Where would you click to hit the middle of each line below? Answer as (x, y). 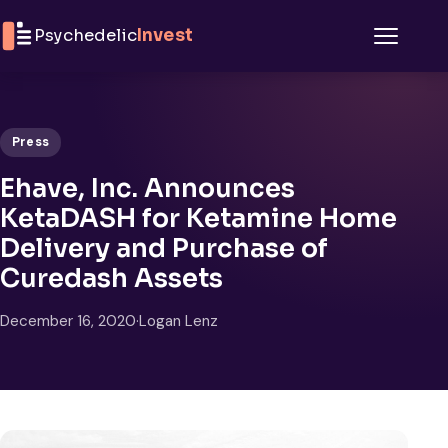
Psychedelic (85, 35)
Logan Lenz (178, 320)
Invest (164, 35)
